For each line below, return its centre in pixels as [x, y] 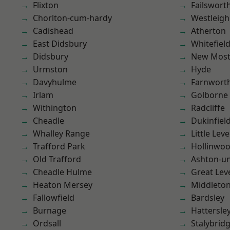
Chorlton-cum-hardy [72, 18]
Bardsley [208, 198]
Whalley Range [61, 133]
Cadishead [53, 31]
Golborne [209, 95]
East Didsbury [60, 44]
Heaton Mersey [63, 185]
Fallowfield [54, 198]
